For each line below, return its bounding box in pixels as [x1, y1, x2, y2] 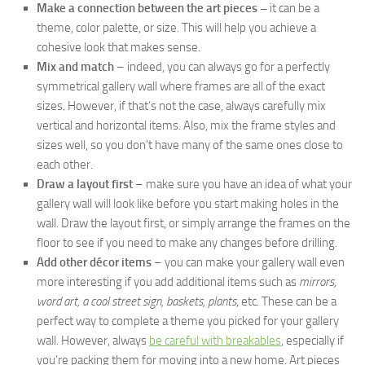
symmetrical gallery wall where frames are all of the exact [37, 79, 325, 95]
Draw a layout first [37, 177, 133, 192]
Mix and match [37, 59, 114, 75]
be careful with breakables [149, 333, 281, 349]
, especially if [281, 333, 344, 349]
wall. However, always [37, 333, 149, 349]
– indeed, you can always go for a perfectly [114, 59, 330, 75]
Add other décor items [37, 255, 152, 270]
